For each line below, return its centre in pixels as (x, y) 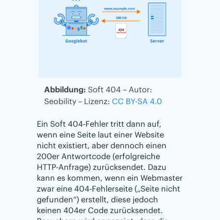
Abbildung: (65, 89)
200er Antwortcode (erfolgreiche (98, 156)
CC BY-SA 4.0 (137, 101)
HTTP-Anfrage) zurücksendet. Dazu (102, 167)
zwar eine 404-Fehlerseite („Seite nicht (109, 188)
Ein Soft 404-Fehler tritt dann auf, (99, 124)
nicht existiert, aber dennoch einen (102, 145)
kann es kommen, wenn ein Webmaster (110, 178)
